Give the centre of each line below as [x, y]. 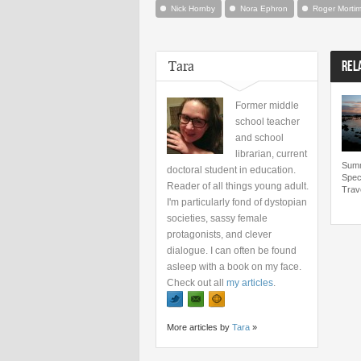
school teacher [268, 122]
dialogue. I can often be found [232, 251]
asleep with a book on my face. [234, 267]
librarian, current [271, 154]
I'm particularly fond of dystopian [237, 202]
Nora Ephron [264, 8]
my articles [250, 283]
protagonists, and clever [219, 234]
